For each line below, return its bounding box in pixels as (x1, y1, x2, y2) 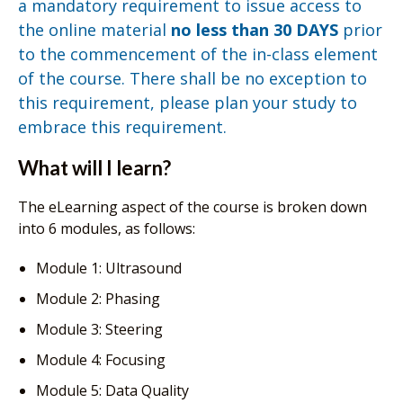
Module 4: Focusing (36, 349, 166, 370)
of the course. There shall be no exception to (18, 67, 367, 89)
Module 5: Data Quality (36, 380, 189, 400)
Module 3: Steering (36, 318, 163, 339)
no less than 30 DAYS (171, 18, 338, 40)
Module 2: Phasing (36, 288, 160, 309)
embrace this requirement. (18, 115, 227, 138)
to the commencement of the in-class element (18, 42, 378, 65)
